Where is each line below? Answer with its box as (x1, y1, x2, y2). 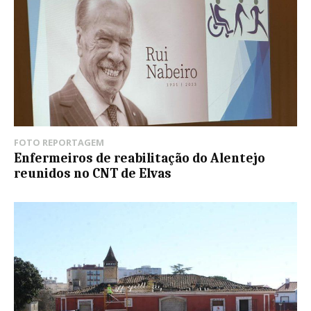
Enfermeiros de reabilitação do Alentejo (14, 150, 265, 166)
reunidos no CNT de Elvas (14, 165, 171, 181)
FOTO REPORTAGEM (14, 135, 104, 149)
